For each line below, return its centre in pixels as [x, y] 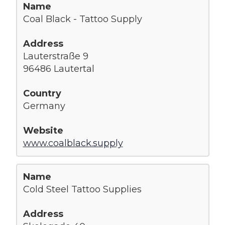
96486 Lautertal [59, 69]
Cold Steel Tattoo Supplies [82, 189]
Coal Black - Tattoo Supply [82, 19]
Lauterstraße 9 [55, 56]
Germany [44, 106]
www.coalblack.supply [73, 143]
